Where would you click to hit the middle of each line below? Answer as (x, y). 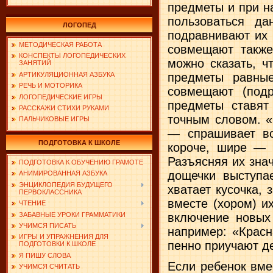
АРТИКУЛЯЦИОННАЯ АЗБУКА (67, 74)
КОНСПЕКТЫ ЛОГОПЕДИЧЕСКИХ (72, 56)
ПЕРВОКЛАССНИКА (50, 192)
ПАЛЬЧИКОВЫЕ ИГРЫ (54, 119)
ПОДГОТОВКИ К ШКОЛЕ (57, 244)
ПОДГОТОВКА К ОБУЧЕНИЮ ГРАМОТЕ (81, 162)
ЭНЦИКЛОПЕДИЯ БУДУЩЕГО (66, 184)
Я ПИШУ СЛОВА (45, 255)
